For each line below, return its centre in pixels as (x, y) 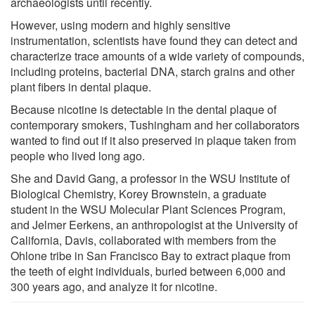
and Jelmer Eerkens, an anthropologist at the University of (154, 224)
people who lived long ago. (78, 155)
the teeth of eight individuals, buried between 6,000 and (148, 271)
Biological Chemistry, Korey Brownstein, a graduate (139, 193)
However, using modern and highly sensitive (121, 25)
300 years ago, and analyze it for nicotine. (114, 286)
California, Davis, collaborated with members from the (143, 240)
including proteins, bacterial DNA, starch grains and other (153, 71)
